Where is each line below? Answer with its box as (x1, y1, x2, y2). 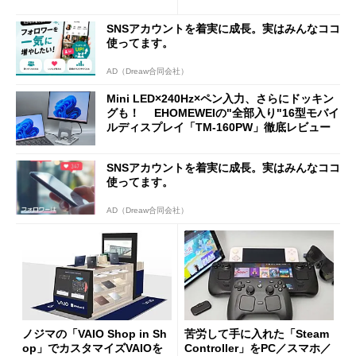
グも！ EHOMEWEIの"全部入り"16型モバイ (106, 106, 339, 119)
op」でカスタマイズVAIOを (22, 341, 163, 354)
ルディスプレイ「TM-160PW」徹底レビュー (106, 120, 331, 133)
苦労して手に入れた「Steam (184, 327, 329, 340)
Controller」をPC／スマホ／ (184, 341, 331, 354)
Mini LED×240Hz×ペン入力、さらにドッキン (106, 91, 334, 105)
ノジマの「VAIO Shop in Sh (22, 327, 167, 340)
